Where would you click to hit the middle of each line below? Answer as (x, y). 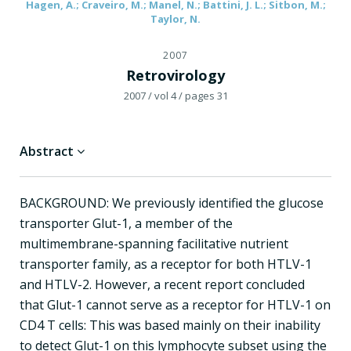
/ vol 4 (162, 95)
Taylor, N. (175, 18)
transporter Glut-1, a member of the (126, 223)
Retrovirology (175, 75)
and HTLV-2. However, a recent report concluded (162, 284)
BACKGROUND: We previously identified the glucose (172, 203)
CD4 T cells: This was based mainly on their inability (170, 325)
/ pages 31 (203, 95)
